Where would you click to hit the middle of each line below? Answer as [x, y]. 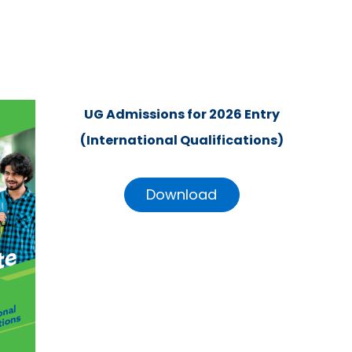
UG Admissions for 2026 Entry [181, 115]
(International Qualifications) [181, 141]
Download [182, 195]
